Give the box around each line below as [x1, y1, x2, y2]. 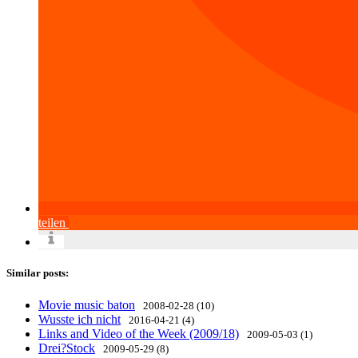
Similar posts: [6, 267, 69, 280]
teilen [38, 216, 66, 230]
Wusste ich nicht [38, 312, 121, 326]
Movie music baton [38, 297, 135, 312]
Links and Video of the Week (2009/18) [38, 326, 239, 340]
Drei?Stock [38, 340, 95, 355]
